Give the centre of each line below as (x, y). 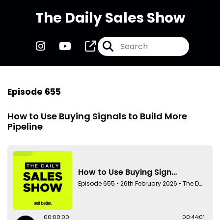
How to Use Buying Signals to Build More (97, 116)
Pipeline (25, 126)
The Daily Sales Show (110, 18)
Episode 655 (34, 92)
